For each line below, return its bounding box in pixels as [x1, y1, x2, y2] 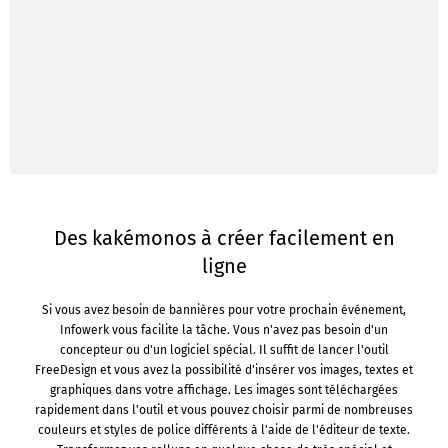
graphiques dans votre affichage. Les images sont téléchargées [50, 383, 398, 397]
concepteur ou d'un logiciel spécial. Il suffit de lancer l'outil [59, 343, 389, 357]
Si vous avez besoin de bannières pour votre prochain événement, [42, 303, 406, 317]
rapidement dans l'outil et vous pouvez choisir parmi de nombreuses [35, 403, 413, 417]
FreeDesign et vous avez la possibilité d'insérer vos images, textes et [35, 363, 413, 377]
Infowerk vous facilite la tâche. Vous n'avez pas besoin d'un [60, 323, 388, 337]
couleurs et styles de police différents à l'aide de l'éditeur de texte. [38, 423, 410, 437]
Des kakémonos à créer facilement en [53, 226, 395, 250]
